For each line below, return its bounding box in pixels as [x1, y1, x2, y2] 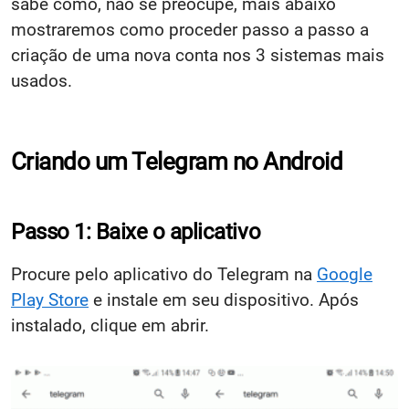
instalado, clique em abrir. [11, 315, 209, 336]
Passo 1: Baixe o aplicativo [11, 219, 261, 245]
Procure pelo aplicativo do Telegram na [11, 264, 317, 285]
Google [317, 264, 372, 285]
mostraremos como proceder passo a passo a [11, 19, 369, 40]
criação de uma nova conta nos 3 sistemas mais [11, 45, 384, 66]
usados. [11, 70, 72, 91]
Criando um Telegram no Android [11, 148, 343, 175]
